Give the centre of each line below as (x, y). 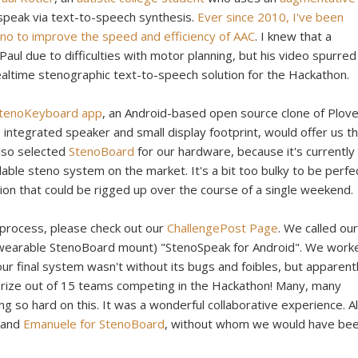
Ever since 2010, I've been (270, 16)
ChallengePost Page (223, 227)
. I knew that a (293, 36)
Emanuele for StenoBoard (94, 323)
